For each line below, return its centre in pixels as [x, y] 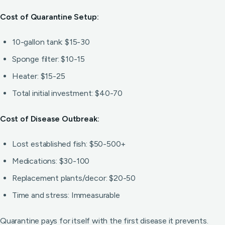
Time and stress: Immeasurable [66, 195]
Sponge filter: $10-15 [49, 59]
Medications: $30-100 [51, 161]
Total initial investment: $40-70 [68, 93]
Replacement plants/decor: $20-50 [74, 178]
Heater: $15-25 [39, 76]
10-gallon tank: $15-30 [51, 42]
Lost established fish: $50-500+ [69, 144]
